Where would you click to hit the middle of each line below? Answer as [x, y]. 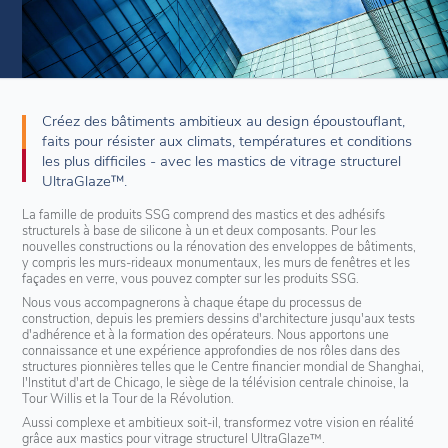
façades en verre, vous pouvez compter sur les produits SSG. [191, 277]
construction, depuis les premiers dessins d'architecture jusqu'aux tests [219, 317]
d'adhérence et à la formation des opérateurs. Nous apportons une [206, 333]
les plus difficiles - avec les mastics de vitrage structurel [222, 160]
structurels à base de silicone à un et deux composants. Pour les [199, 229]
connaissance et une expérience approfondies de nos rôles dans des [211, 349]
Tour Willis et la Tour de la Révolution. [128, 397]
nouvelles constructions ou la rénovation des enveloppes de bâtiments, [219, 245]
